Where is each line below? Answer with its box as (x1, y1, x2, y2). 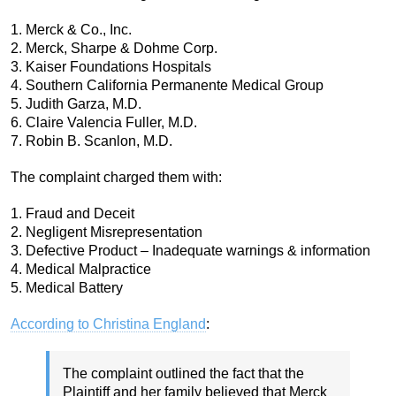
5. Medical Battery (11, 280, 123, 296)
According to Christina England (11, 316, 206, 332)
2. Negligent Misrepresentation (11, 225, 202, 240)
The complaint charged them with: (11, 170, 222, 186)
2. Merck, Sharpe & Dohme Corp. (11, 41, 217, 57)
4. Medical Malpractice (11, 262, 151, 278)
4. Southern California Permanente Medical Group (11, 78, 324, 94)
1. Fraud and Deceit (11, 206, 134, 222)
